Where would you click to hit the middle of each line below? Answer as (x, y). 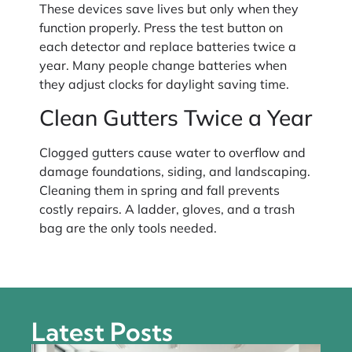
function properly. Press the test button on (161, 27)
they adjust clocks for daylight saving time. (164, 84)
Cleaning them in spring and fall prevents (159, 190)
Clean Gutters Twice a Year (176, 117)
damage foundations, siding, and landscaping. (175, 171)
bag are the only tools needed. (128, 227)
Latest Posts (102, 332)
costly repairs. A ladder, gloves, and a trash (167, 209)
